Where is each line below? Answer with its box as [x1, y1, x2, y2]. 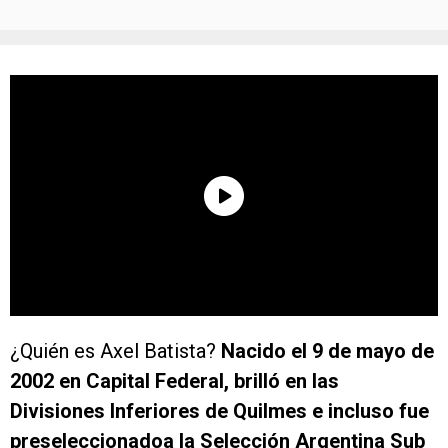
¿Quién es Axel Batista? [10, 339, 221, 364]
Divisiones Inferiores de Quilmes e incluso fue [10, 399, 429, 424]
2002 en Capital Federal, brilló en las [10, 369, 339, 394]
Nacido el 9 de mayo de [221, 339, 434, 364]
